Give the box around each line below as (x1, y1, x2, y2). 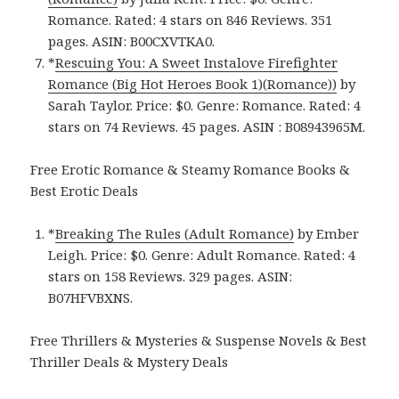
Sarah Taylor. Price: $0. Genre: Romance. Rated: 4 (48, 95, 362, 114)
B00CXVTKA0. (130, 31, 216, 50)
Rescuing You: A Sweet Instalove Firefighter (55, 53, 338, 71)
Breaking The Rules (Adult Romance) (55, 224, 295, 242)
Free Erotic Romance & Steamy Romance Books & (30, 159, 351, 178)
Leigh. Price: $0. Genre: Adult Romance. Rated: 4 (48, 245, 356, 264)
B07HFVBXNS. (48, 288, 134, 306)
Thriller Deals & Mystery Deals (30, 352, 229, 370)
